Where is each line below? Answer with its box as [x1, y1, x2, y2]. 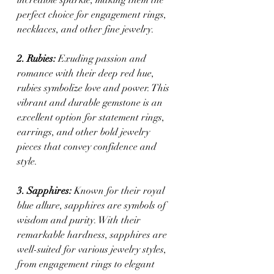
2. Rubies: [17, 52, 56, 65]
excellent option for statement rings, [17, 111, 167, 124]
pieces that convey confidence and [17, 140, 159, 153]
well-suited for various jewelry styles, [17, 243, 169, 256]
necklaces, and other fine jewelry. [17, 23, 154, 35]
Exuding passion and [56, 52, 149, 65]
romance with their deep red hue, [17, 67, 157, 80]
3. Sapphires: [17, 184, 72, 197]
